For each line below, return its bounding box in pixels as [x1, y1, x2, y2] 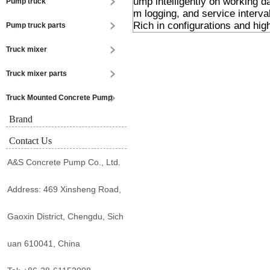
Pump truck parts [6, 21, 66, 30]
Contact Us [9, 136, 52, 146]
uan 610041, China [7, 239, 80, 248]
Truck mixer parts [6, 69, 67, 78]
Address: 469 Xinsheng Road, [7, 184, 121, 194]
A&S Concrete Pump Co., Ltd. [7, 157, 121, 167]
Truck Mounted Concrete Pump [6, 93, 112, 102]
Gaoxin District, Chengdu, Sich [7, 212, 124, 221]
